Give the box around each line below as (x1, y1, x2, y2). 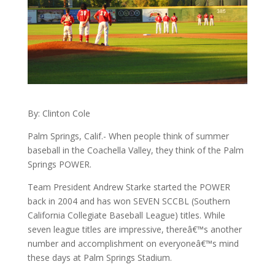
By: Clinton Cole (27, 107, 90, 119)
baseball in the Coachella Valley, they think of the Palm (27, 144, 244, 156)
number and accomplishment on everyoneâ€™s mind (27, 237, 239, 249)
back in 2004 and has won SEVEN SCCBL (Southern (27, 195, 230, 207)
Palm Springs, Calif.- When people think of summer (27, 130, 229, 142)
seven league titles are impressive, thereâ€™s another (27, 223, 242, 235)
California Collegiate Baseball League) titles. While (27, 209, 225, 221)
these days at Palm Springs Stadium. (27, 251, 172, 263)
